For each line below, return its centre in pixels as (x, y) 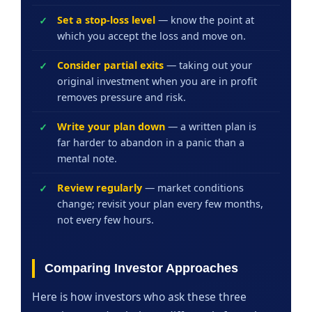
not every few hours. (106, 219)
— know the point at (205, 19)
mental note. (87, 158)
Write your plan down (111, 126)
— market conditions (193, 187)
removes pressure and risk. (122, 97)
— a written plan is (211, 126)
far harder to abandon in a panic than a (151, 142)
